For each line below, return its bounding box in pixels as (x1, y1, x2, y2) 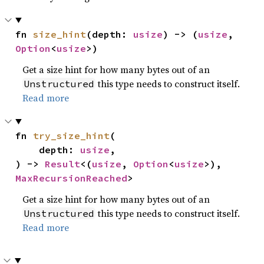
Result (45, 157, 81, 170)
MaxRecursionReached (15, 171, 128, 184)
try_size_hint (33, 129, 110, 141)
